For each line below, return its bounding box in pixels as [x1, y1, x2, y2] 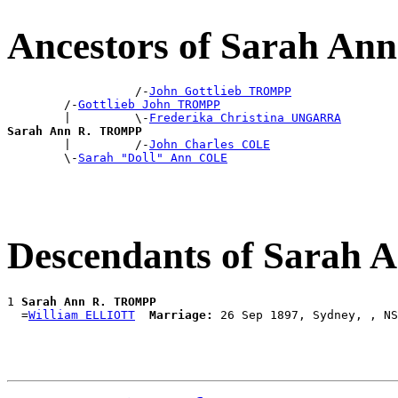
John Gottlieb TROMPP [149, 84, 291, 99]
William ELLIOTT [28, 308, 135, 322]
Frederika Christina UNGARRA [149, 111, 341, 125]
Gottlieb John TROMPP [78, 98, 220, 112]
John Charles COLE [149, 138, 270, 152]
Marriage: [149, 308, 213, 322]
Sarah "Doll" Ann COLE [78, 151, 227, 165]
